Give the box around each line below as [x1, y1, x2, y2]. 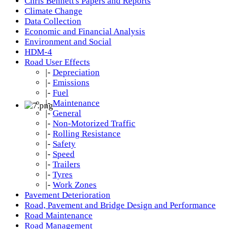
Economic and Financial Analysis [25, 27, 145, 36]
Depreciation [53, 67, 100, 77]
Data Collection [25, 16, 81, 26]
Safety [53, 139, 76, 149]
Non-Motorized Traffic [53, 119, 135, 128]
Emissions [53, 78, 89, 87]
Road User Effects [25, 57, 90, 67]
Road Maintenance [25, 211, 93, 220]
